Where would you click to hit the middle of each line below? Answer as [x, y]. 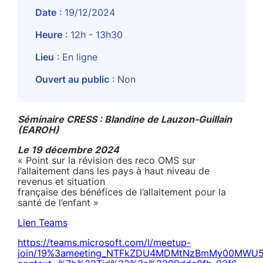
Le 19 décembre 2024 [68, 150]
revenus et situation [61, 181]
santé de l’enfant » [58, 203]
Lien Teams [43, 222]
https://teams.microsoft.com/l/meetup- [104, 242]
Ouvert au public [72, 79]
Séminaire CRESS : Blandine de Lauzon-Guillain [125, 119]
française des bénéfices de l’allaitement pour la [122, 192]
